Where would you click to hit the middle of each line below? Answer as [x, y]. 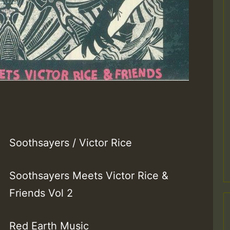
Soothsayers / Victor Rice [71, 143]
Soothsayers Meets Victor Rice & [89, 176]
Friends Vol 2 [41, 193]
